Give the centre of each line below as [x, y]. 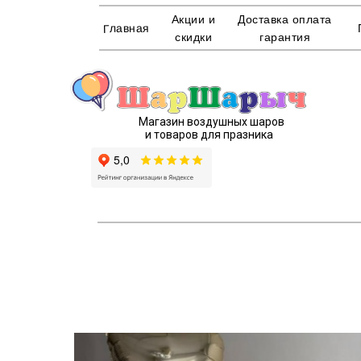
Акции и [193, 19]
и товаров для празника [209, 135]
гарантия [285, 37]
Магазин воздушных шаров [212, 122]
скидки [193, 37]
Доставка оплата [285, 19]
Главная [126, 28]
